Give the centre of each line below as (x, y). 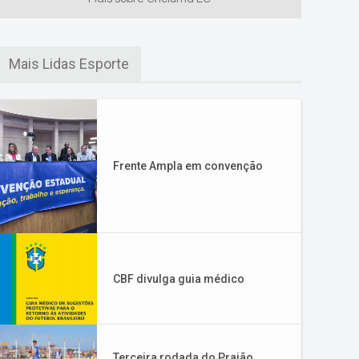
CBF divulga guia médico (179, 279)
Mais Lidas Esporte (69, 64)
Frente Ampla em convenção (188, 166)
